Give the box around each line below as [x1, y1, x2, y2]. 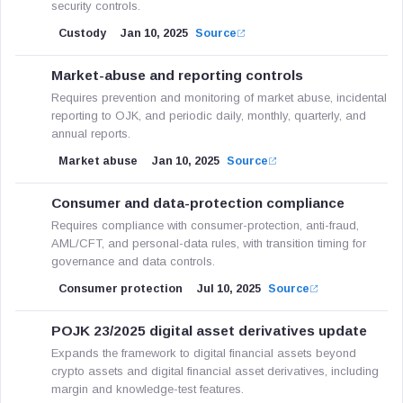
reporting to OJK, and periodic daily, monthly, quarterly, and [51, 109, 366, 122]
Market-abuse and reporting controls [51, 67, 303, 83]
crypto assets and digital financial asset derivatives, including [51, 364, 379, 378]
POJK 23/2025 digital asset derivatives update [51, 323, 367, 338]
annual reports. [51, 127, 130, 140]
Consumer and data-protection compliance [51, 195, 345, 210]
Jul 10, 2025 [197, 282, 261, 295]
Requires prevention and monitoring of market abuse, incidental [51, 91, 387, 104]
